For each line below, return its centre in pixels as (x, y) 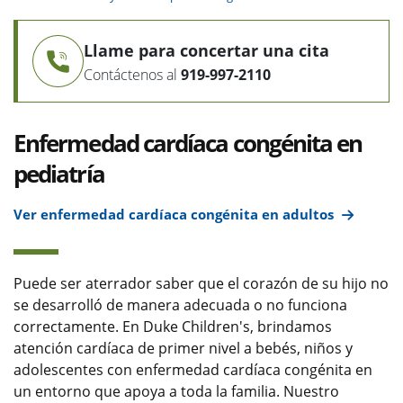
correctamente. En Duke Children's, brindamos (173, 327)
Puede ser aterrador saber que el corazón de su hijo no (201, 284)
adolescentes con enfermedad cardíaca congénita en (193, 370)
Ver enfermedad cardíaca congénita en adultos (174, 215)
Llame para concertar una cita (206, 50)
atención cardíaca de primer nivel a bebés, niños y (183, 349)
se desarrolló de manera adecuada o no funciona (180, 305)
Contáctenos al (130, 74)
